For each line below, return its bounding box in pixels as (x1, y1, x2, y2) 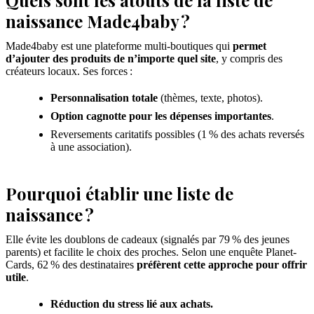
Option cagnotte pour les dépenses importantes (50, 110, 271, 123)
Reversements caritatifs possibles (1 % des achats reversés (50, 128, 304, 141)
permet (233, 40, 266, 53)
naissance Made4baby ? (6, 10, 190, 33)
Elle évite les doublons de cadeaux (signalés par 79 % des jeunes (6, 233, 289, 246)
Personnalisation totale (50, 92, 158, 104)
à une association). (50, 141, 132, 153)
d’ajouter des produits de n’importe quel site (6, 53, 216, 65)
